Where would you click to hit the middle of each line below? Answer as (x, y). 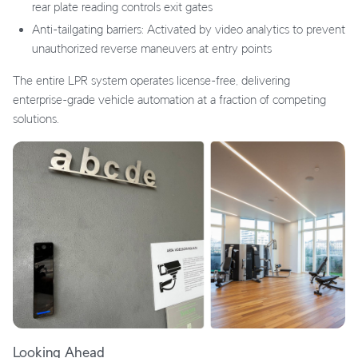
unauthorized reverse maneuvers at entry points (152, 49)
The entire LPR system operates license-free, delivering (151, 81)
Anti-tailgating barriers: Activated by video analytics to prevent (189, 30)
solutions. (36, 119)
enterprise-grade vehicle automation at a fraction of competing (169, 100)
